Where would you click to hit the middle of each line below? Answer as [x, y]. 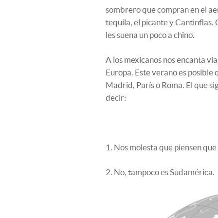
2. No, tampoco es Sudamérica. [160, 172]
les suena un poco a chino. [150, 35]
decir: [116, 98]
